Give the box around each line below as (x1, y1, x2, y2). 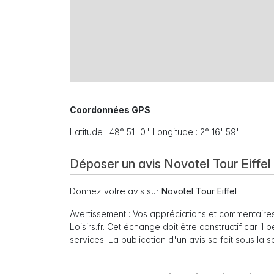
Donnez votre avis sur (70, 186, 161, 197)
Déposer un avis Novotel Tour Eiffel (70, 157, 271, 172)
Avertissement (70, 209, 126, 220)
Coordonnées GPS (70, 105, 150, 116)
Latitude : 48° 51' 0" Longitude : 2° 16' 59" (70, 127, 240, 138)
